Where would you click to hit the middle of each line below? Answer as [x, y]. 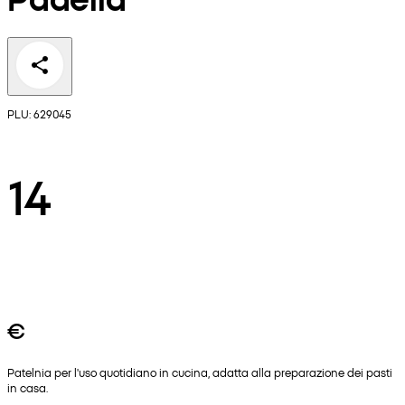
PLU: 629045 [39, 114]
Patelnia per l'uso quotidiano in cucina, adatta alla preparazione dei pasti [200, 372]
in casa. [28, 388]
